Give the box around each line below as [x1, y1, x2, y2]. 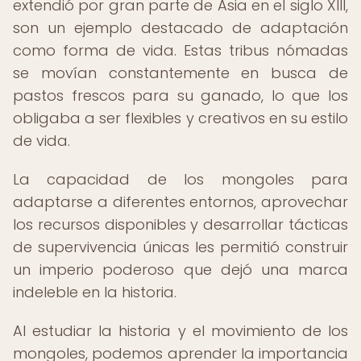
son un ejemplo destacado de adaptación [13, 18, 348, 38]
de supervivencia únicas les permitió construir [13, 237, 348, 257]
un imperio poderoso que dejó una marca [13, 259, 348, 280]
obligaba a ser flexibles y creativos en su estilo [13, 108, 348, 128]
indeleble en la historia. [13, 282, 176, 302]
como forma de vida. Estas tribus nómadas [13, 40, 348, 60]
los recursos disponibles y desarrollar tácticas [13, 214, 348, 234]
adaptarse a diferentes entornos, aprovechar [13, 192, 348, 212]
